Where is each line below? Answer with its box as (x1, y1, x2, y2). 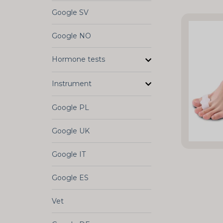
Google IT (52, 149, 86, 159)
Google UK (52, 126, 90, 135)
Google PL (52, 103, 89, 112)
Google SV (52, 8, 89, 17)
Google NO (52, 31, 91, 41)
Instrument (52, 79, 92, 88)
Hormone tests (52, 55, 105, 64)
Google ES (52, 173, 89, 182)
